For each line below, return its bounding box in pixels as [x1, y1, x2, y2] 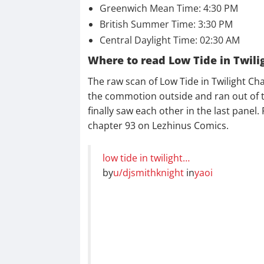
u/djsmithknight [113, 166, 184, 180]
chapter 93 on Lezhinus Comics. [87, 119, 229, 133]
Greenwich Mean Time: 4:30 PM [99, 2, 238, 15]
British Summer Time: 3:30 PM [99, 18, 233, 31]
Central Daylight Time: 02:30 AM [99, 34, 242, 47]
